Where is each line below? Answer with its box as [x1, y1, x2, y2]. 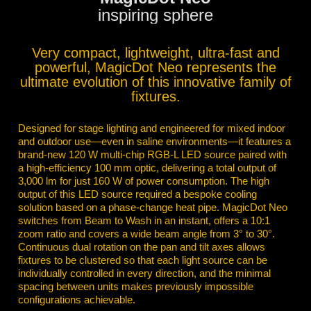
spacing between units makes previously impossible [18, 280, 253, 292]
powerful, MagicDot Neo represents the [35, 59, 276, 75]
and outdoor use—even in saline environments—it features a [18, 135, 291, 147]
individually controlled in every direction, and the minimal [18, 267, 271, 279]
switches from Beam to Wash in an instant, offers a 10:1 [18, 214, 270, 226]
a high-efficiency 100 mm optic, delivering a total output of [18, 161, 276, 174]
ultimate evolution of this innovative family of [19, 74, 292, 90]
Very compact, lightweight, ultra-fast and [31, 44, 280, 60]
